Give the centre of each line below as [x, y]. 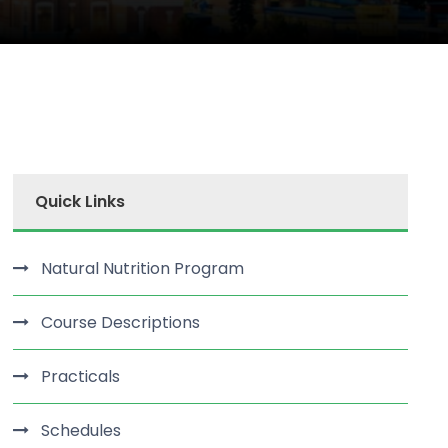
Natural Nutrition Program [143, 268]
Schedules [81, 430]
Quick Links [80, 201]
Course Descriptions [121, 322]
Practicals [81, 376]
